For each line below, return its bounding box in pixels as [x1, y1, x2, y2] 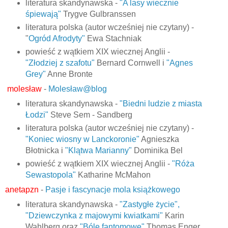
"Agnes [166, 59, 193, 68]
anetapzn [5, 185, 39, 194]
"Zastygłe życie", [119, 199, 180, 209]
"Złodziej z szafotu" [25, 59, 95, 68]
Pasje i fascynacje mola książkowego [45, 185, 180, 194]
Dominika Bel [131, 146, 183, 155]
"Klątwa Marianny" [65, 146, 132, 155]
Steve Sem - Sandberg [48, 110, 132, 119]
